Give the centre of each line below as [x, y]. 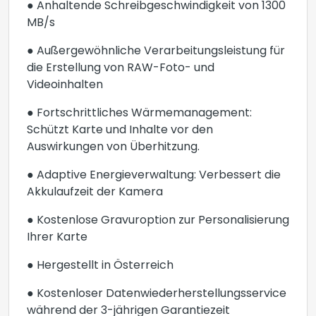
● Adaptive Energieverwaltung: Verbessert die [154, 176]
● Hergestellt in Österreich [100, 266]
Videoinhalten [65, 85]
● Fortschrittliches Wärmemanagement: [139, 114]
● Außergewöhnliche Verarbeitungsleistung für [156, 51]
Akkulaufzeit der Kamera [95, 193]
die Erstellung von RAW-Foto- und [121, 68]
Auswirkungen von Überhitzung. [113, 147]
